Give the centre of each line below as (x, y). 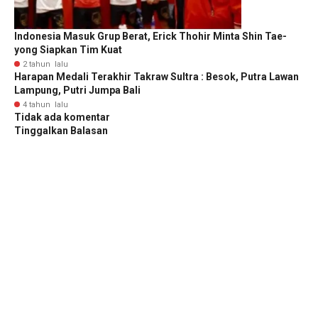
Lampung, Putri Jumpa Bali (77, 90)
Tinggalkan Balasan (61, 130)
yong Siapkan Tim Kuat (68, 49)
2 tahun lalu (45, 64)
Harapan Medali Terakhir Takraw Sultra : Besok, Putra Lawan (157, 76)
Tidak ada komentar (62, 117)
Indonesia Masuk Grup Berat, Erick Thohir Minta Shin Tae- (150, 36)
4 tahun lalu (45, 104)
